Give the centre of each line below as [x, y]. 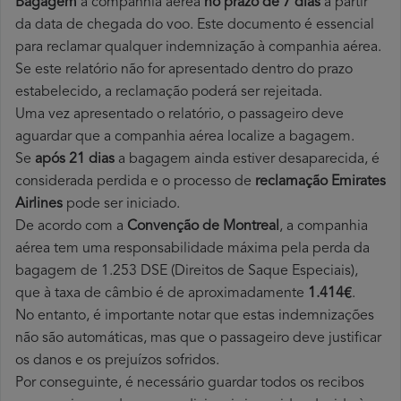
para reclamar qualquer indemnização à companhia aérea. [198, 48]
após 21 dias [75, 160]
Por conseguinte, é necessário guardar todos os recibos [190, 384]
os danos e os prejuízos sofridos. [117, 361]
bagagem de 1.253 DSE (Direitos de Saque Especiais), [187, 272]
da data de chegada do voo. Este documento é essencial [195, 26]
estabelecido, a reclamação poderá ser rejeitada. [169, 93]
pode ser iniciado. [121, 205]
